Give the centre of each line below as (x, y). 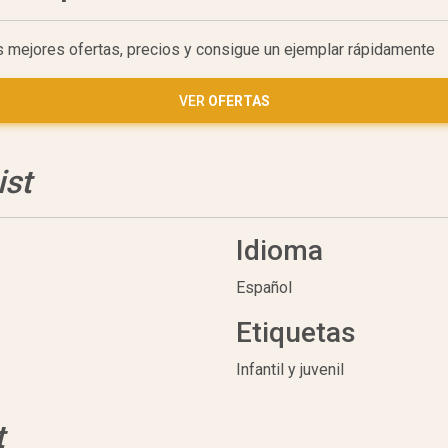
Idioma (279, 251)
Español (264, 288)
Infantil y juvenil (290, 370)
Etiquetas (296, 333)
